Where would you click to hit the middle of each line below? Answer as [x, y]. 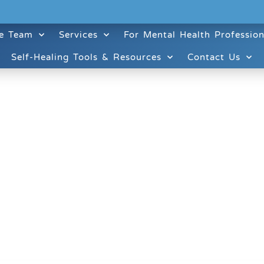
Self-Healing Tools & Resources [86, 57]
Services [79, 35]
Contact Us [214, 57]
